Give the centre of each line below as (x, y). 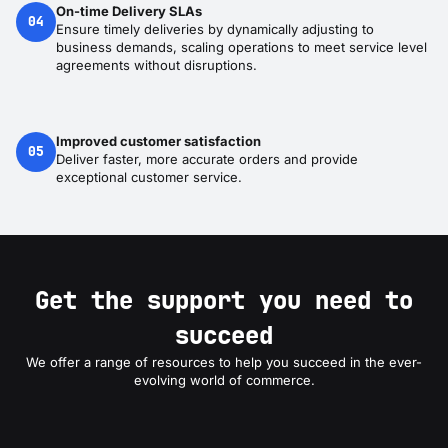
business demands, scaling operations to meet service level (241, 47)
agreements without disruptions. (156, 65)
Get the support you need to (224, 301)
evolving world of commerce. (224, 380)
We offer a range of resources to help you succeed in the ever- (224, 362)
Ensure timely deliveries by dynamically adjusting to (215, 29)
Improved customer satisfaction (158, 141)
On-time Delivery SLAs (129, 11)
